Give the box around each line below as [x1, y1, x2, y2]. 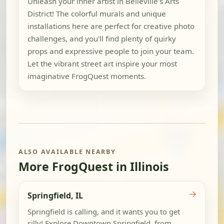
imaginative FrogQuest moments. [27, 70, 146, 81]
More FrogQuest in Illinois [18, 158, 169, 175]
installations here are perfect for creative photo [27, 20, 194, 31]
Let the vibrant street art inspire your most [27, 58, 177, 68]
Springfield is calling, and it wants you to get [27, 206, 180, 216]
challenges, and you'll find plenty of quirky [27, 33, 176, 43]
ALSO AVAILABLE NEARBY [18, 147, 116, 156]
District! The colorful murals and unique [27, 8, 166, 18]
